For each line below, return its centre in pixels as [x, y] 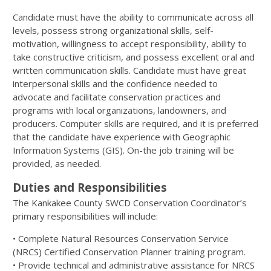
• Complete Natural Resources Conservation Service [121, 238]
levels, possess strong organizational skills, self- [113, 30]
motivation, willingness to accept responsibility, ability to [130, 44]
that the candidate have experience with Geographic [122, 137]
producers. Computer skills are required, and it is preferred [135, 123]
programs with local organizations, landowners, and [119, 110]
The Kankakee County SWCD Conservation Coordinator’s [130, 203]
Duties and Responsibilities [91, 187]
